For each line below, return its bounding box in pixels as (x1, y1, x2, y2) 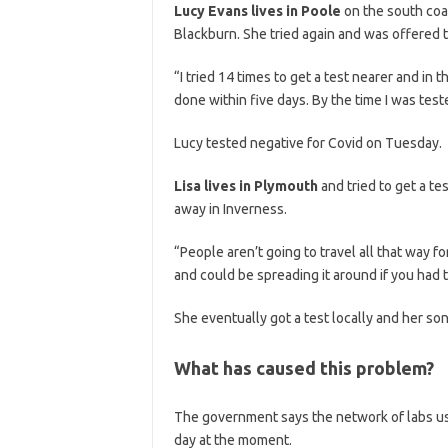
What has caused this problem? (173, 357, 434, 378)
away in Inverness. (173, 200, 287, 217)
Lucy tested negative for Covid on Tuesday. (173, 134, 442, 151)
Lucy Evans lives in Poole (173, 2, 341, 19)
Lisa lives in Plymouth (173, 177, 318, 194)
